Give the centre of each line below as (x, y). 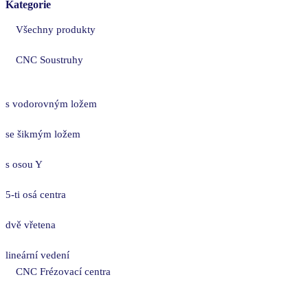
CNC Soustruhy (49, 59)
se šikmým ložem (43, 134)
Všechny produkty (56, 29)
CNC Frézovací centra (63, 271)
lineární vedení (37, 255)
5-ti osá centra (36, 194)
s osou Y (24, 164)
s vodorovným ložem (51, 103)
